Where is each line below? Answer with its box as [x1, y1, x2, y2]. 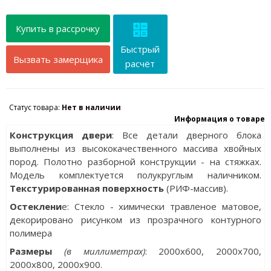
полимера [9, 226, 52, 239]
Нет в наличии [61, 102, 121, 113]
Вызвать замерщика [13, 53, 103, 65]
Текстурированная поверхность [9, 181, 164, 194]
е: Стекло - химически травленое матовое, [61, 200, 262, 212]
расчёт [125, 57, 155, 70]
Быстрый [120, 42, 160, 55]
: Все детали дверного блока [111, 128, 262, 141]
